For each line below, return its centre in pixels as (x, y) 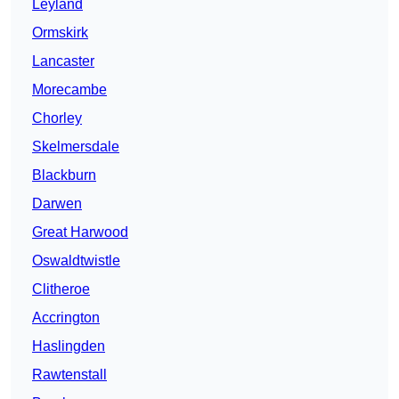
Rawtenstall (69, 375)
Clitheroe (61, 289)
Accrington (66, 318)
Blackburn (64, 175)
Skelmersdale (76, 147)
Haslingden (69, 346)
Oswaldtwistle (76, 261)
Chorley (57, 118)
